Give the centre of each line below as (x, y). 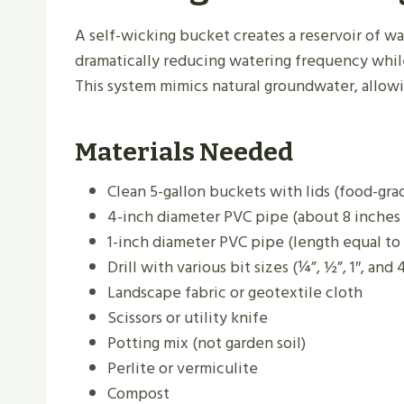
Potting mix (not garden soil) (207, 344)
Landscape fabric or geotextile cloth (235, 293)
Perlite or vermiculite (183, 369)
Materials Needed (184, 152)
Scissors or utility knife (188, 318)
